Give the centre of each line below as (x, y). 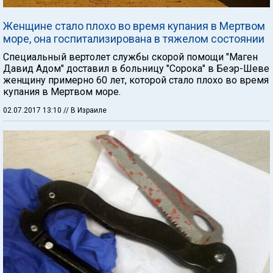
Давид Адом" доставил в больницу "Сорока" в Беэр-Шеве (136, 69)
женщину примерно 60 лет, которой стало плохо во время (136, 80)
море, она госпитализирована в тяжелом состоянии (134, 39)
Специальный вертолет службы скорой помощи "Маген (130, 57)
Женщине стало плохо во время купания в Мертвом (134, 26)
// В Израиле (85, 110)
